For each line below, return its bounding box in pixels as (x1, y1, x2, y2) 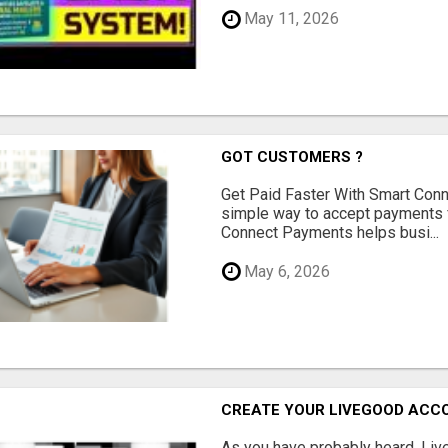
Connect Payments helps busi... (221, 223, 440, 243)
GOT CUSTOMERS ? (221, 148, 364, 167)
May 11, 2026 (240, 9, 340, 29)
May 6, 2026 (240, 261, 331, 281)
